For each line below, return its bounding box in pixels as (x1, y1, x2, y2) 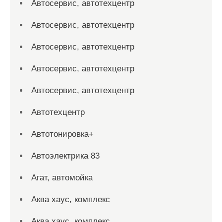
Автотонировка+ (31, 129, 94, 139)
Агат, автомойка (31, 173, 93, 182)
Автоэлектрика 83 (31, 151, 100, 161)
